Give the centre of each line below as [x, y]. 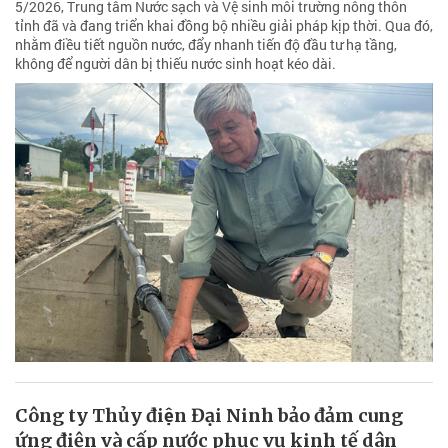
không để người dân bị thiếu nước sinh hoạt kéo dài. [175, 64]
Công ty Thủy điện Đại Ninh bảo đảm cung [209, 415]
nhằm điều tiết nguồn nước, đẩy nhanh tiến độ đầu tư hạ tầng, [206, 45]
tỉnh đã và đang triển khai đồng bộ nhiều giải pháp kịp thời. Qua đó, [224, 26]
